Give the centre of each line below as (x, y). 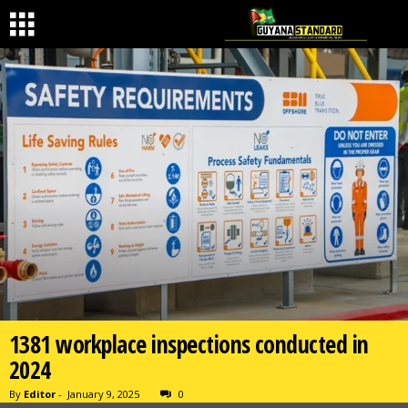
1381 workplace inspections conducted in (189, 344)
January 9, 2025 (103, 393)
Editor (40, 393)
